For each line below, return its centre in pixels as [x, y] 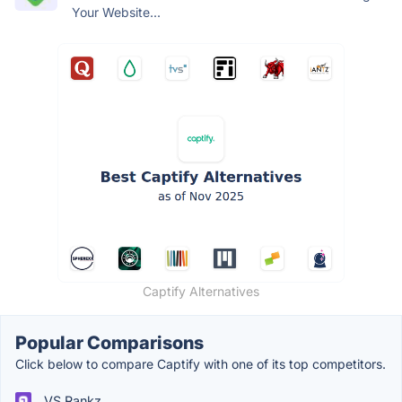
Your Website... [116, 12]
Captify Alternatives [201, 291]
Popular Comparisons [109, 342]
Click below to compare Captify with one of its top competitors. [201, 363]
